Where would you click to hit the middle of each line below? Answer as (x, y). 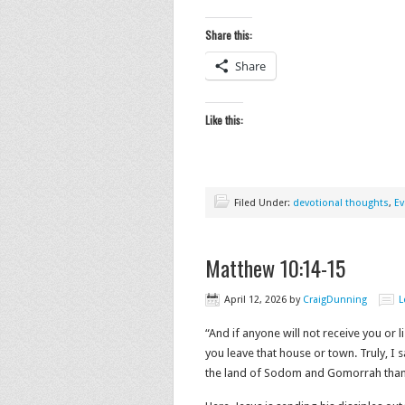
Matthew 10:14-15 (275, 268)
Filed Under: (264, 203)
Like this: (224, 120)
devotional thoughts (341, 203)
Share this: (229, 35)
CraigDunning (335, 300)
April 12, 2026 (255, 300)
